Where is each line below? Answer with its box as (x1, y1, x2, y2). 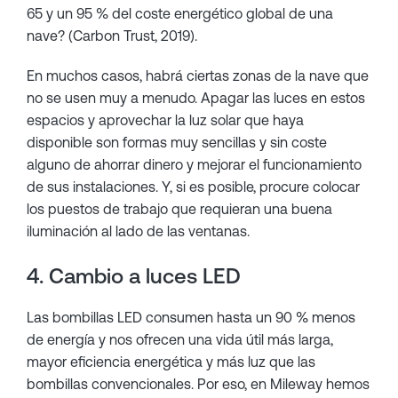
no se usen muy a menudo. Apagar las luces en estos (27, 90, 365, 106)
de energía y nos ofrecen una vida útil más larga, (27, 331, 333, 347)
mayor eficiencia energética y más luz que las (27, 354, 315, 370)
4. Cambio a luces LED (27, 264, 241, 288)
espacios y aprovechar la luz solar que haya (27, 112, 304, 128)
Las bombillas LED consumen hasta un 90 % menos (27, 309, 355, 325)
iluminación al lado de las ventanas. (27, 223, 250, 239)
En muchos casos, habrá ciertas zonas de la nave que (27, 68, 369, 84)
